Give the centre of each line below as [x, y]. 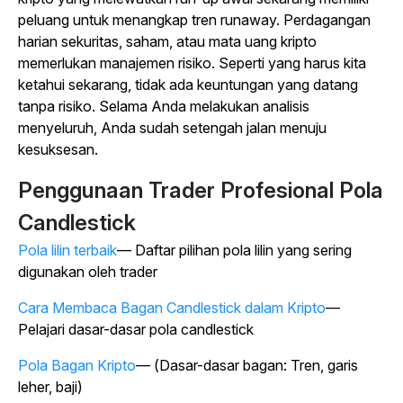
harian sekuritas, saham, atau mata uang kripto [167, 42]
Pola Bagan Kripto [77, 366]
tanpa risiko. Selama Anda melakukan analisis [164, 107]
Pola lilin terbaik [67, 251]
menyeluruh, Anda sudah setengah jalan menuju [172, 128]
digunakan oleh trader [88, 272]
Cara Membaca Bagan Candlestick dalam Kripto [172, 308]
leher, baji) [50, 387]
